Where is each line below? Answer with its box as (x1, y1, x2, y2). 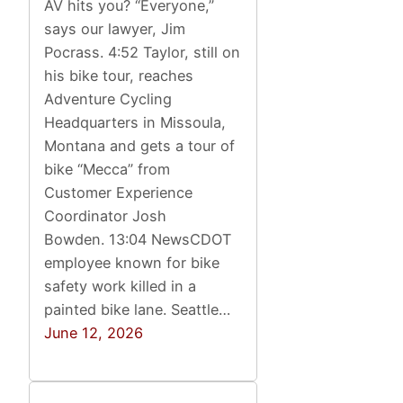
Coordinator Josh (44, 206, 167, 225)
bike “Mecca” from (44, 159, 171, 178)
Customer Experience (44, 183, 193, 201)
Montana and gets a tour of (44, 136, 236, 155)
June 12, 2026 (44, 323, 144, 342)
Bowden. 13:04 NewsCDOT (44, 229, 232, 248)
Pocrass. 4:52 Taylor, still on (44, 42, 241, 61)
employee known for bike (44, 253, 220, 272)
